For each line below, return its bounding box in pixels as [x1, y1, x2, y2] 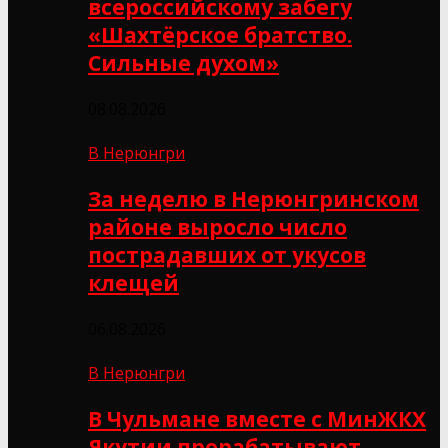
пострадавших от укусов [88, 240, 366, 269]
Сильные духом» [88, 48, 279, 77]
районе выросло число [88, 212, 347, 241]
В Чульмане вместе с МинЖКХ [88, 404, 426, 433]
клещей [88, 268, 179, 297]
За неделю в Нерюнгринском [88, 184, 419, 213]
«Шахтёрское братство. [88, 20, 352, 49]
